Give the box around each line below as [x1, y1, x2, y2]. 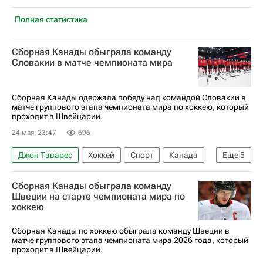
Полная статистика [15, 15, 87, 24]
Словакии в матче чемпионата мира [12, 57, 173, 68]
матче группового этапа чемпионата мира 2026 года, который [12, 235, 248, 245]
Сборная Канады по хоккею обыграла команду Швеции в [12, 226, 230, 235]
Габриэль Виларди [18, 186, 89, 196]
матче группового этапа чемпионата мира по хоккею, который [12, 102, 249, 112]
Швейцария [72, 168, 116, 178]
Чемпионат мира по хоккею [18, 204, 123, 214]
